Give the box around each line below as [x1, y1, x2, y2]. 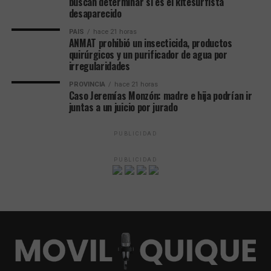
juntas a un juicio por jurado [68, 99, 178, 114]
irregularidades [68, 58, 130, 73]
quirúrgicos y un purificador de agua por [68, 47, 227, 62]
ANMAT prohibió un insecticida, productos [68, 35, 232, 50]
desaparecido [68, 5, 122, 21]
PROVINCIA [68, 80, 105, 88]
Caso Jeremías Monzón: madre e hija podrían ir [68, 88, 252, 103]
